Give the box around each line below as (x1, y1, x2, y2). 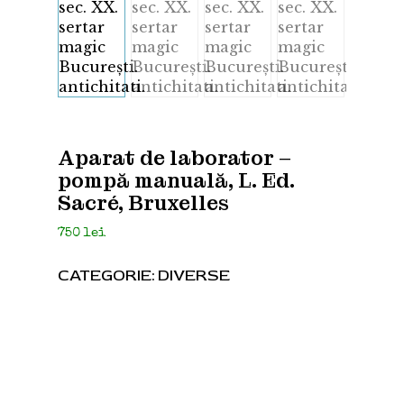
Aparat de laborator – (58, 145, 291, 171)
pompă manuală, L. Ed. (58, 168, 295, 194)
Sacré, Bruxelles (58, 190, 229, 216)
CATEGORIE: (58, 265, 158, 287)
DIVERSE (158, 265, 230, 287)
